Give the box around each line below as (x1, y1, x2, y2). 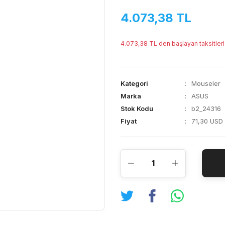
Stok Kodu (121, 104, 153, 113)
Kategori (121, 79, 148, 87)
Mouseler (191, 79, 220, 87)
